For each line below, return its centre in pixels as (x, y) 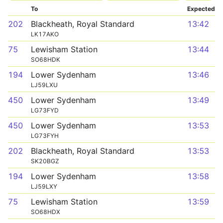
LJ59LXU (44, 85)
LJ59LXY (44, 186)
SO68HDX (46, 212)
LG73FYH (45, 136)
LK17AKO (45, 34)
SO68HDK (46, 59)
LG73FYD (45, 110)
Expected (201, 9)
